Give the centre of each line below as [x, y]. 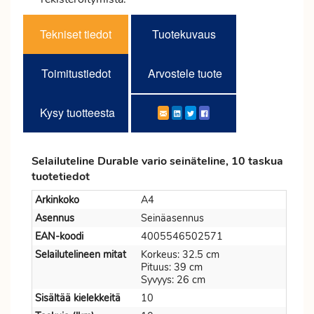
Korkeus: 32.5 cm [180, 254]
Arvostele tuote [185, 73]
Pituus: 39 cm [172, 267]
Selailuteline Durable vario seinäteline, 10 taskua [157, 161]
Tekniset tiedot [76, 34]
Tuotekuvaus [184, 34]
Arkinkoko [57, 200]
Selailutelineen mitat [81, 254]
